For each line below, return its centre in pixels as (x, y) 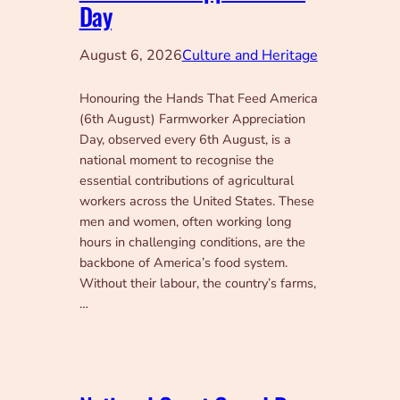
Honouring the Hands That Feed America (198, 99)
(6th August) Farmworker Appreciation (192, 119)
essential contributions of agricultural (186, 181)
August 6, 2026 (130, 56)
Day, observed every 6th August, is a (185, 140)
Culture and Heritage (250, 56)
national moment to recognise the (176, 160)
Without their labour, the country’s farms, (197, 283)
